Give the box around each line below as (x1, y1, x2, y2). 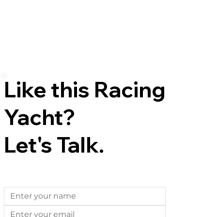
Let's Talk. (4, 131, 105, 158)
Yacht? (4, 104, 76, 131)
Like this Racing (4, 76, 166, 103)
